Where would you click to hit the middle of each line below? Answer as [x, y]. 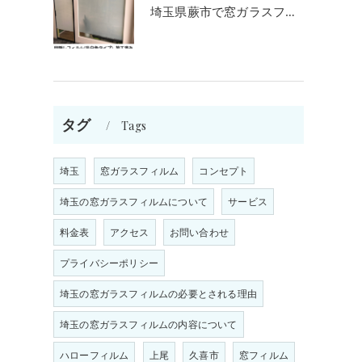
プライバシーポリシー [109, 263]
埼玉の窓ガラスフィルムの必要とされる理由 [158, 294]
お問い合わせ [199, 232]
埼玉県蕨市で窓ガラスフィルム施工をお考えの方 [290, 12]
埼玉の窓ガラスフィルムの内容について [149, 324]
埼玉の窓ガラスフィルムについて [134, 202]
